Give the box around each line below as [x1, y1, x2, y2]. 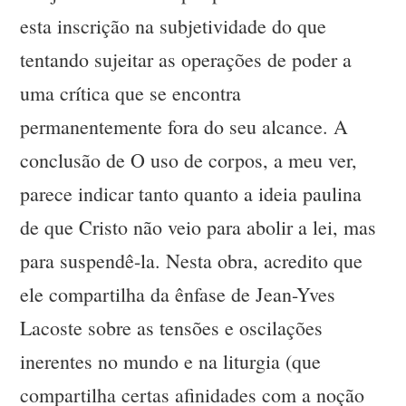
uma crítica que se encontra [20, 80, 242, 107]
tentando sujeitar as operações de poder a [20, 46, 353, 73]
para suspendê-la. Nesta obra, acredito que [20, 247, 363, 275]
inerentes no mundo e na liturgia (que [20, 348, 322, 375]
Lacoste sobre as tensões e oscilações [20, 314, 324, 342]
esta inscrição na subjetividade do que [20, 13, 327, 40]
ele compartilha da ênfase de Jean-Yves [20, 281, 336, 308]
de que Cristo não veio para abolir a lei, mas [20, 214, 377, 241]
